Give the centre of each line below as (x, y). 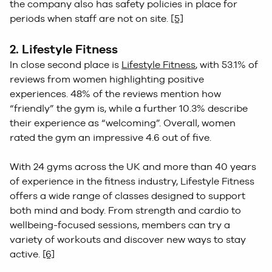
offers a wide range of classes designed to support (127, 195)
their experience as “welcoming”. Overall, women (123, 123)
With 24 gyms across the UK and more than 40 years (133, 166)
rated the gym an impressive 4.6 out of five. (110, 137)
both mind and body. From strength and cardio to (125, 210)
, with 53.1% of (227, 64)
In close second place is (66, 64)
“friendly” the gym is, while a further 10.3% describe (129, 108)
